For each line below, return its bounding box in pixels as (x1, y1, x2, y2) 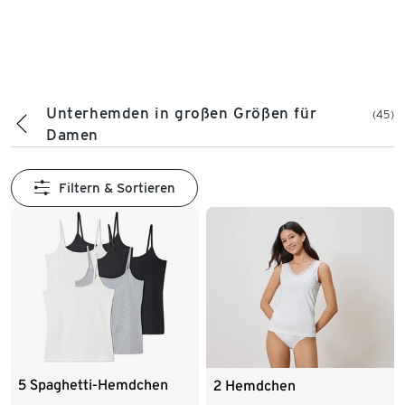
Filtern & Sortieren (59, 180, 175, 197)
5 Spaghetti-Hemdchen (18, 375, 168, 393)
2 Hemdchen (212, 376, 296, 394)
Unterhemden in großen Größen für (46, 104, 317, 123)
